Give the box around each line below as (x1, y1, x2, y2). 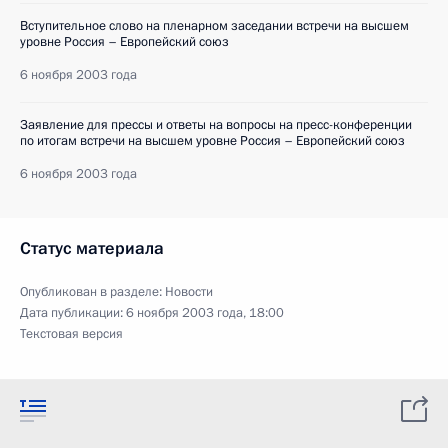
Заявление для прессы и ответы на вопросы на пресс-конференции (20, 116, 412, 134)
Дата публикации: (20, 304, 126, 322)
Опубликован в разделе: (20, 283, 165, 301)
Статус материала (20, 237, 164, 260)
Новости (165, 283, 213, 301)
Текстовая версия (20, 325, 123, 343)
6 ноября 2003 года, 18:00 (126, 304, 284, 322)
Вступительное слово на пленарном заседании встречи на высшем (20, 17, 409, 35)
